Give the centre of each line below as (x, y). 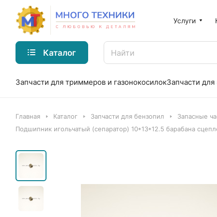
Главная (28, 116)
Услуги (185, 20)
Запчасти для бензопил (127, 116)
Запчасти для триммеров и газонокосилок (91, 82)
